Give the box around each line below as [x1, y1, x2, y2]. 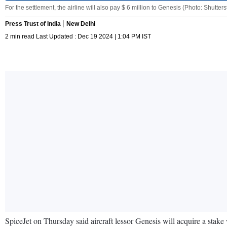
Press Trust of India [5, 20, 61, 27]
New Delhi [66, 20, 95, 27]
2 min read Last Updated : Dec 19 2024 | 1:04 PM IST [5, 32, 151, 40]
